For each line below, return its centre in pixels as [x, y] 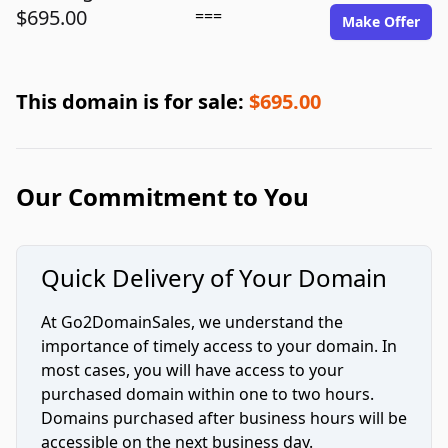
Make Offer [381, 21]
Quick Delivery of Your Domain [214, 277]
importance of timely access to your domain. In [219, 346]
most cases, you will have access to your [192, 370]
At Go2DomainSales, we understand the [192, 322]
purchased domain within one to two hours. [207, 394]
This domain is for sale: [132, 101]
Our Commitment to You [162, 196]
